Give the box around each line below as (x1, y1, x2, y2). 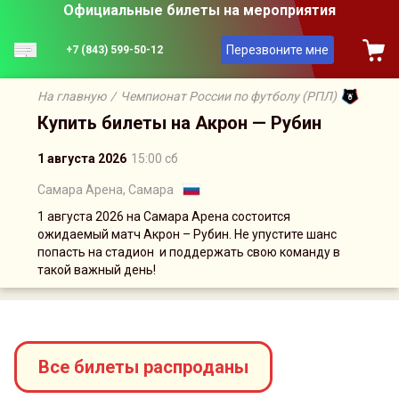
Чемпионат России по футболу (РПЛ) (120, 89, 337, 103)
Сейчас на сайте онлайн (79, 298, 249, 315)
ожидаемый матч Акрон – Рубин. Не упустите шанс (37, 227, 337, 241)
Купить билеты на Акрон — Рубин (37, 112, 322, 134)
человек (257, 298, 320, 315)
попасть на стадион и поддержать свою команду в (37, 245, 340, 259)
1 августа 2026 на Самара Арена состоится (37, 209, 290, 224)
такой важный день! (37, 263, 156, 277)
